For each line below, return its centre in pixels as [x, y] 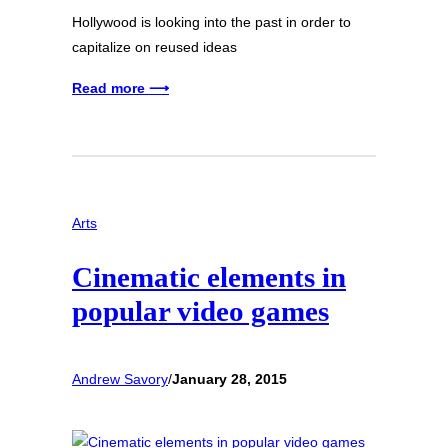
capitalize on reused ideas [154, 46]
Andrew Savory [120, 378]
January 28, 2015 [229, 378]
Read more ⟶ [120, 87]
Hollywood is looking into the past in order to [211, 21]
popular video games [200, 311]
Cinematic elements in [209, 277]
